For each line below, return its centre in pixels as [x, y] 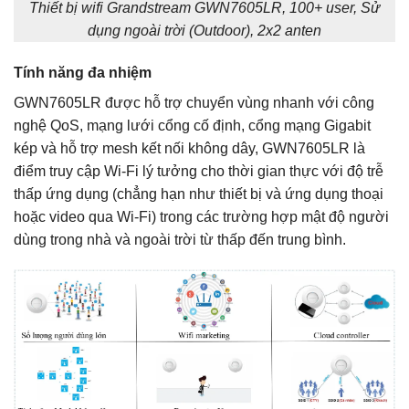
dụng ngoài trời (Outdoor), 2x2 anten [204, 30]
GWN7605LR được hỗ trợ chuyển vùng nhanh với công [194, 102]
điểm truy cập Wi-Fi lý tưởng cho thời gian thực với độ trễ [199, 171]
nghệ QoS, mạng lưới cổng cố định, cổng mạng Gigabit [192, 125]
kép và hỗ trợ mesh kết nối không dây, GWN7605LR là [189, 148]
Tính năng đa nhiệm [83, 72]
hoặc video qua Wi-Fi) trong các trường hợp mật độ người [201, 216]
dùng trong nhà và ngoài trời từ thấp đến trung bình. [180, 239]
